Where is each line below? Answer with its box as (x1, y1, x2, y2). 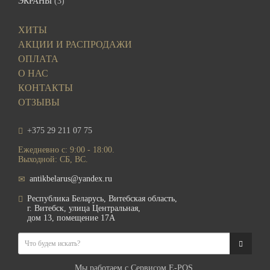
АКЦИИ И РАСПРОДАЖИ (18, 39, 132, 50)
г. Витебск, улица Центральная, (27, 204, 140, 213)
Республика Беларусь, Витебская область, (27, 194, 177, 204)
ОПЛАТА (18, 54, 58, 64)
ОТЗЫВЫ (18, 97, 60, 108)
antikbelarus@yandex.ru (30, 174, 112, 184)
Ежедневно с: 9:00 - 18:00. (18, 145, 115, 155)
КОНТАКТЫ (18, 83, 73, 93)
